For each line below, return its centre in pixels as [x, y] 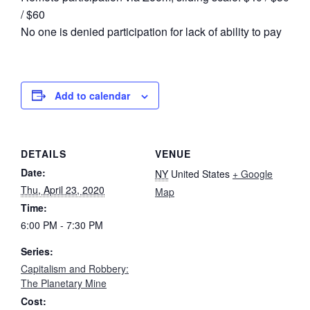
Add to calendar [92, 95]
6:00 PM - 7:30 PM [62, 225]
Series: [37, 251]
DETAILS [44, 153]
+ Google [253, 173]
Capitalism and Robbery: [75, 268]
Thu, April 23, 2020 [63, 189]
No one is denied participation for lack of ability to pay [151, 31]
